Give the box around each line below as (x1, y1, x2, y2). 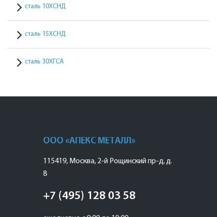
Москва (69, 157, 94, 165)
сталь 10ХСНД (25, 3, 66, 10)
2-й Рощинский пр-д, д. (97, 157, 172, 165)
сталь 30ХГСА (25, 58, 64, 65)
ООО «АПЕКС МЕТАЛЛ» (43, 137, 135, 146)
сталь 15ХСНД (25, 31, 66, 38)
